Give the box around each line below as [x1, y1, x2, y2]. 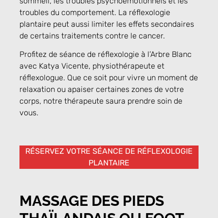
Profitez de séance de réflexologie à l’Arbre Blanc [19, 50, 192, 59]
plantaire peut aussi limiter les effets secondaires [19, 19, 194, 29]
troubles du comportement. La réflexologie [19, 8, 170, 18]
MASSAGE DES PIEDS [19, 192, 164, 209]
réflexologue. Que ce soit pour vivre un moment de [19, 73, 198, 83]
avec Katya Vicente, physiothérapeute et [19, 61, 164, 71]
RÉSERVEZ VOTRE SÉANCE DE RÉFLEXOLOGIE [25, 146, 193, 156]
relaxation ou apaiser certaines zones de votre [19, 85, 184, 94]
